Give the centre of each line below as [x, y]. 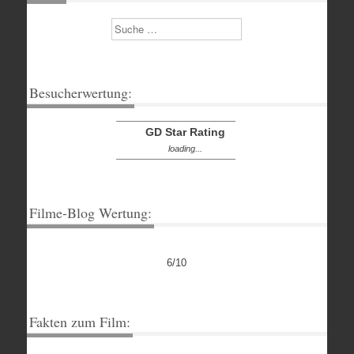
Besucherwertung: [80, 92]
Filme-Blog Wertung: [90, 212]
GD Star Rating [186, 132]
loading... [186, 148]
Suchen [129, 25]
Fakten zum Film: [79, 321]
